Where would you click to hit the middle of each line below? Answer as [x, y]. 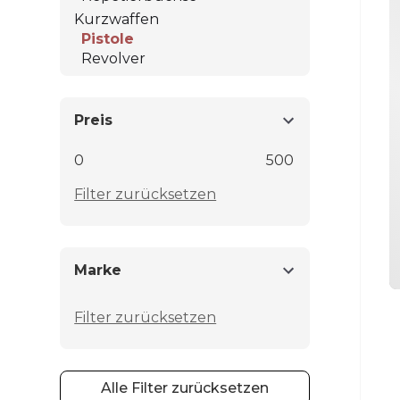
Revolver [114, 58]
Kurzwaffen [117, 19]
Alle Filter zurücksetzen [185, 387]
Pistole [108, 38]
